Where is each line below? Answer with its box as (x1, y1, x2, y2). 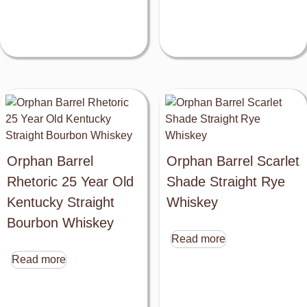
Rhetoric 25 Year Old (7, 174, 134, 190)
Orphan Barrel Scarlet (166, 153, 299, 169)
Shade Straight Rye (166, 174, 285, 190)
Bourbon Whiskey (7, 215, 114, 231)
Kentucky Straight (7, 195, 114, 210)
